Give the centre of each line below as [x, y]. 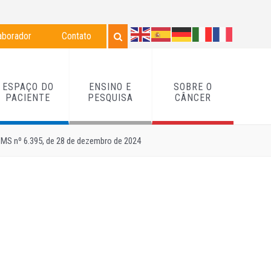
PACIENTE [28, 97]
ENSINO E [110, 87]
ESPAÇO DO [28, 87]
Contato [77, 36]
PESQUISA [110, 97]
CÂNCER [193, 97]
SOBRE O [193, 87]
